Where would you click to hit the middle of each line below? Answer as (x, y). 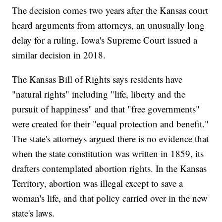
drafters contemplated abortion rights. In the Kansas (110, 168)
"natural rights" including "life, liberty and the (99, 94)
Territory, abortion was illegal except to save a (98, 183)
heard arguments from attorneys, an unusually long (109, 25)
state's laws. (33, 213)
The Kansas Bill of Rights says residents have (97, 79)
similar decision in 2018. (59, 55)
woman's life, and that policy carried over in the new (110, 198)
